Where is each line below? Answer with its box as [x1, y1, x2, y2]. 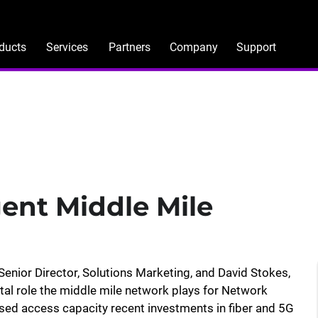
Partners [108, 40, 150, 54]
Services [45, 40, 88, 54]
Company [170, 40, 218, 54]
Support [236, 40, 276, 54]
